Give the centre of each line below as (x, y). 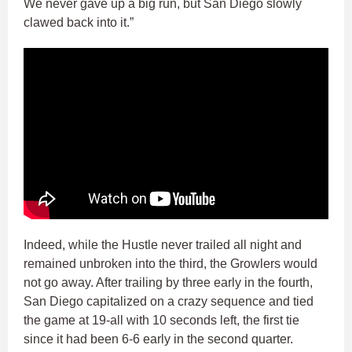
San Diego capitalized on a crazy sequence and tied (169, 301)
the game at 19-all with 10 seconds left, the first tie (161, 320)
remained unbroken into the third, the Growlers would (170, 263)
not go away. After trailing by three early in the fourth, (168, 282)
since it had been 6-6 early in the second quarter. (160, 339)
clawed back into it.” (79, 23)
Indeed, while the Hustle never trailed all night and (163, 244)
